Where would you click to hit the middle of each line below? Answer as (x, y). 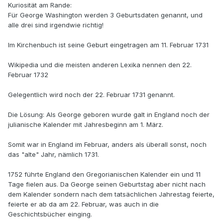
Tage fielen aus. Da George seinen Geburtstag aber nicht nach (107, 184)
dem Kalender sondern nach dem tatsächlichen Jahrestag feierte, (111, 194)
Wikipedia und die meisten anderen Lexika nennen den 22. (100, 65)
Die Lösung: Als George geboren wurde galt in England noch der (109, 115)
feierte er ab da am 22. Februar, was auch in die (83, 204)
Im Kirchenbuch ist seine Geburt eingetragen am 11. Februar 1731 (108, 45)
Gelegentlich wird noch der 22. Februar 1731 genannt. (91, 95)
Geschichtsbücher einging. (50, 214)
